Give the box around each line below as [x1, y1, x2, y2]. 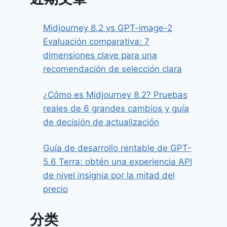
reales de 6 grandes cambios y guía [43, 103, 189, 113]
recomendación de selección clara [43, 63, 182, 74]
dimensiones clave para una [43, 50, 157, 60]
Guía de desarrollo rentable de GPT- [43, 142, 192, 153]
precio [43, 183, 68, 194]
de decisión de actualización [43, 117, 159, 127]
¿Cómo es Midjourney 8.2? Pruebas [43, 89, 187, 100]
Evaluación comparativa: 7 [43, 36, 149, 47]
